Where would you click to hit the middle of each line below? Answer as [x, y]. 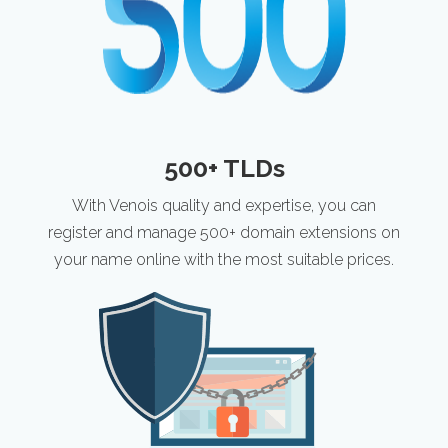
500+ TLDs [224, 168]
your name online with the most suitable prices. [224, 259]
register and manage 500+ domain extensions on [224, 232]
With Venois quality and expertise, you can [224, 205]
